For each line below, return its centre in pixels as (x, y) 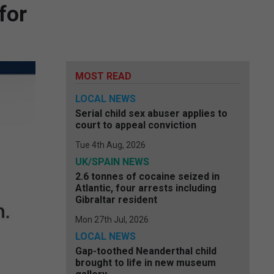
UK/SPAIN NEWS (112, 162)
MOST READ (103, 76)
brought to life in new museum (146, 263)
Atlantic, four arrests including (146, 188)
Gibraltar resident (116, 200)
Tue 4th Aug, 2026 (110, 145)
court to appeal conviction (136, 125)
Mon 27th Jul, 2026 (112, 220)
